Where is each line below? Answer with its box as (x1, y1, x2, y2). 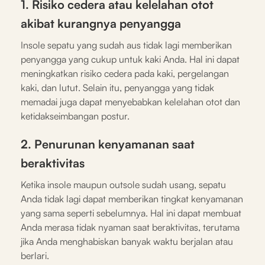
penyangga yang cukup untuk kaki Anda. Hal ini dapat (21, 53, 240, 65)
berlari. (21, 249, 49, 261)
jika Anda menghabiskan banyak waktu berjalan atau (21, 235, 233, 247)
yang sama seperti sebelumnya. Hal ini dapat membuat (21, 206, 241, 219)
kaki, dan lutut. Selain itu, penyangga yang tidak (21, 81, 214, 93)
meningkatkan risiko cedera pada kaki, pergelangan (21, 67, 229, 79)
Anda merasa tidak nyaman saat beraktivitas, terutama (21, 221, 240, 233)
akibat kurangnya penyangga (21, 15, 181, 31)
